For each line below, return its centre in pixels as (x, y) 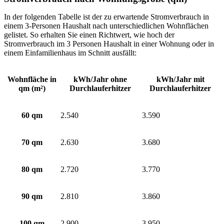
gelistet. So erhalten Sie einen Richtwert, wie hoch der (89, 34)
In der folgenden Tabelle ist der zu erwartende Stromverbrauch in (106, 16)
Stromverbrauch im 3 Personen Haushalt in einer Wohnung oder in (109, 43)
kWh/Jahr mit (180, 79)
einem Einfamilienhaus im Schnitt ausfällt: (70, 52)
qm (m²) (32, 88)
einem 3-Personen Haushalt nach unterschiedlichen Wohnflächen (106, 25)
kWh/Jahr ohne (100, 79)
